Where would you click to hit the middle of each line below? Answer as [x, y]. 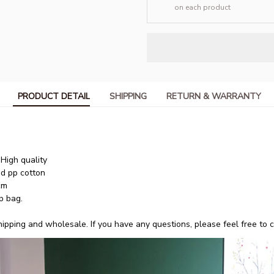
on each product [202, 7]
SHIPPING [128, 97]
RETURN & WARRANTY [214, 97]
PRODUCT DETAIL [54, 97]
